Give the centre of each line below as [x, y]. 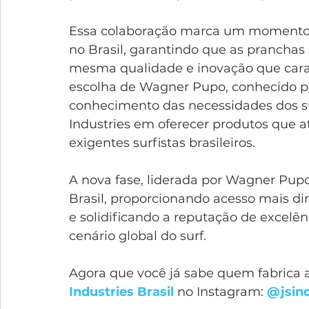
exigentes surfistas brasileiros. [162, 142]
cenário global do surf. [138, 236]
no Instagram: [220, 291]
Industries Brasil [121, 291]
